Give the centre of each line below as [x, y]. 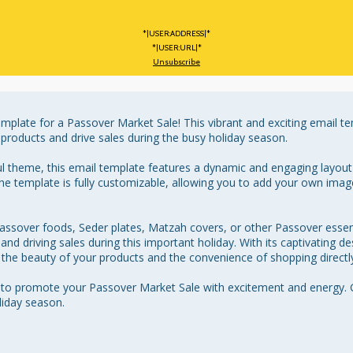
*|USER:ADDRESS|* [176, 33]
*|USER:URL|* [176, 48]
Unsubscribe [176, 62]
